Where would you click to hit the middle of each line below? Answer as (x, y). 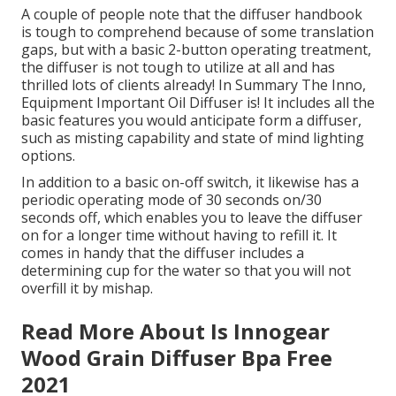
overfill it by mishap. (87, 288)
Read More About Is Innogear (175, 331)
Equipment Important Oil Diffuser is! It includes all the (198, 102)
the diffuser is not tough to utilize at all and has (178, 67)
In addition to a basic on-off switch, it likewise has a (190, 182)
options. (48, 155)
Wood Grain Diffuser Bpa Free (177, 357)
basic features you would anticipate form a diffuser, (191, 120)
